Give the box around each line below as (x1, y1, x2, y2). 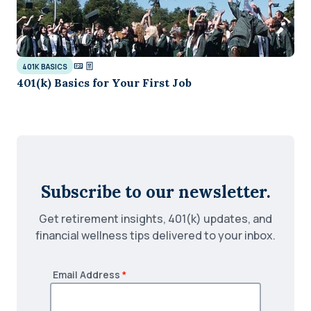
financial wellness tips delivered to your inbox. (35, 228, 276, 244)
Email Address (53, 268, 120, 282)
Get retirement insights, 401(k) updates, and (39, 211, 272, 227)
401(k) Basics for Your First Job (17, 76, 192, 90)
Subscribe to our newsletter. (40, 181, 271, 203)
